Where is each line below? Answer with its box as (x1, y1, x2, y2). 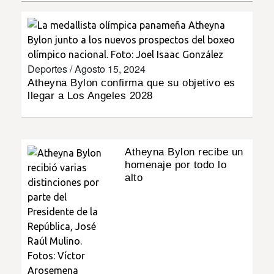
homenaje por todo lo (125, 158, 227, 171)
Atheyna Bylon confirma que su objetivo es (28, 76, 235, 89)
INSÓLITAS (9, 18, 54, 28)
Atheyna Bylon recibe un (125, 146, 243, 158)
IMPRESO (9, 87, 48, 97)
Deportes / (28, 61, 75, 76)
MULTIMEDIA (9, 53, 62, 62)
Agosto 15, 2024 (75, 61, 146, 76)
